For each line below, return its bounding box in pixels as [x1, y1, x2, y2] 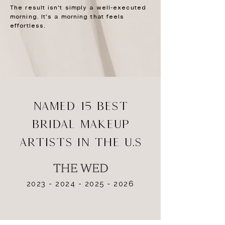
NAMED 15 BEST [33, 99, 128, 113]
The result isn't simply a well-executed [10, 6, 146, 11]
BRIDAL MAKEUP [31, 117, 130, 131]
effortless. [10, 24, 46, 29]
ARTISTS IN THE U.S [19, 135, 142, 149]
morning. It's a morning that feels [10, 15, 125, 20]
